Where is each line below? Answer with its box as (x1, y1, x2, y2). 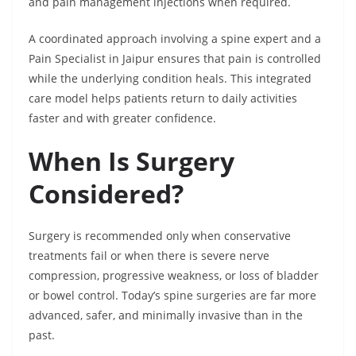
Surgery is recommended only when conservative (29, 228, 291, 244)
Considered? (29, 176, 184, 211)
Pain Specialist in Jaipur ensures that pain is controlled (29, 51, 321, 67)
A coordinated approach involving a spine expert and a (29, 31, 321, 47)
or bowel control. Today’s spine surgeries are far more (29, 288, 316, 304)
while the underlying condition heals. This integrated (29, 71, 311, 87)
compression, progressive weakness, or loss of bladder (29, 268, 319, 284)
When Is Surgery (29, 144, 234, 179)
